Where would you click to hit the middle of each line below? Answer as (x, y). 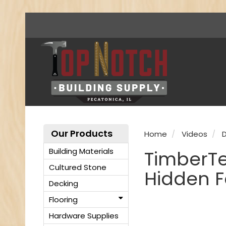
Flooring (63, 200)
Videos (194, 134)
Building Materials (81, 151)
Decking (64, 183)
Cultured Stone (78, 167)
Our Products (82, 133)
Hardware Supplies (84, 216)
